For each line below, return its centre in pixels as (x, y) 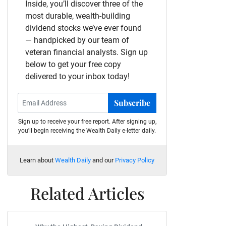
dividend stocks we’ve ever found (83, 28)
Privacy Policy (135, 160)
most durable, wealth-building (78, 16)
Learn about (37, 160)
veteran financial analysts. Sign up (87, 52)
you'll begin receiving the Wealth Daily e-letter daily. (87, 131)
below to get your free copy (73, 64)
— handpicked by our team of (77, 40)
